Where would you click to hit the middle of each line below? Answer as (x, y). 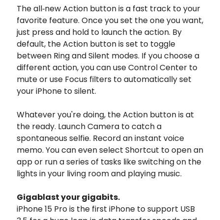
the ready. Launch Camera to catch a (89, 126)
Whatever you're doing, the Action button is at (105, 114)
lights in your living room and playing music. (99, 173)
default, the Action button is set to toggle (96, 44)
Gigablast (39, 197)
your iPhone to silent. (56, 91)
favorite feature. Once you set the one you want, (110, 20)
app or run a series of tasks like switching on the (109, 162)
